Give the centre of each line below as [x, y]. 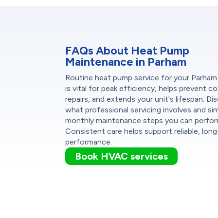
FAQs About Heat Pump [127, 50]
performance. [89, 142]
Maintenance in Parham [126, 62]
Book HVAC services [122, 156]
